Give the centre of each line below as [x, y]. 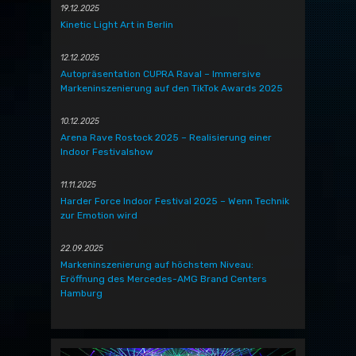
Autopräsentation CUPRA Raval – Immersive [161, 74]
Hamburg [81, 294]
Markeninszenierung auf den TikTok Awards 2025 [172, 89]
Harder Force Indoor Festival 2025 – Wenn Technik [175, 201]
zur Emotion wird [99, 216]
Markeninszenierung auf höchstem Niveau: [157, 265]
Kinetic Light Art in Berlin [117, 25]
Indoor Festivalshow [107, 152]
